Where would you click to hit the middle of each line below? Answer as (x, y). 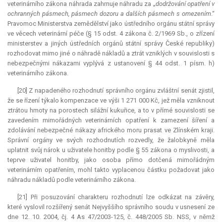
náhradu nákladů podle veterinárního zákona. (72, 180)
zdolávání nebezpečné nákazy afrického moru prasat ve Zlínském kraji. (111, 130)
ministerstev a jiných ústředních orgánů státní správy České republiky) (111, 44)
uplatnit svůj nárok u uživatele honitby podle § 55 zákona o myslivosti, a (111, 150)
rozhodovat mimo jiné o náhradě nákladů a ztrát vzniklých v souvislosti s (111, 54)
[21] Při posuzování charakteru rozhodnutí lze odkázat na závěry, (116, 197)
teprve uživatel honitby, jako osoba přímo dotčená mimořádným (111, 160)
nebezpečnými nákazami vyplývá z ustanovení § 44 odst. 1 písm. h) (111, 63)
